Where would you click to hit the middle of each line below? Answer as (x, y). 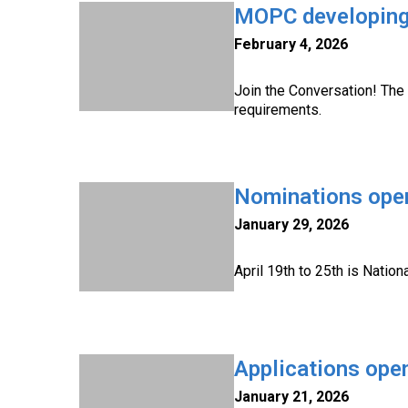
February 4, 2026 (291, 44)
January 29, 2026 (291, 224)
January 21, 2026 (291, 397)
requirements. (278, 110)
